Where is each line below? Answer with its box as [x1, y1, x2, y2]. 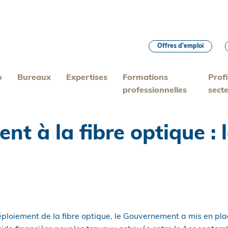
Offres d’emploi [157, 43, 204, 49]
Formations [123, 74, 168, 82]
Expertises [66, 74, 108, 82]
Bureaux [17, 74, 51, 82]
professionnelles [123, 87, 187, 95]
